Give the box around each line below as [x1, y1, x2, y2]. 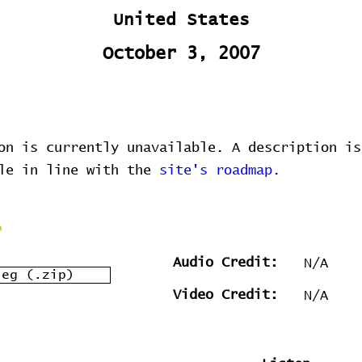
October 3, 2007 [102, 45, 260, 63]
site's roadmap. [159, 164, 280, 178]
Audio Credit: [173, 256, 278, 270]
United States [112, 11, 250, 28]
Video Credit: [173, 288, 278, 302]
